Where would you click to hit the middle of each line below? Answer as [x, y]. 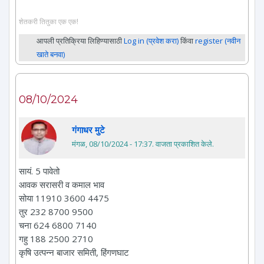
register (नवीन [218, 41]
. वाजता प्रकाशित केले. [183, 144]
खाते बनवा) [51, 55]
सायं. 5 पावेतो [39, 171]
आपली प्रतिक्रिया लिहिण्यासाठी [80, 41]
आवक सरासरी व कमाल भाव [62, 185]
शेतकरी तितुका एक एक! [49, 22]
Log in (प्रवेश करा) [151, 41]
